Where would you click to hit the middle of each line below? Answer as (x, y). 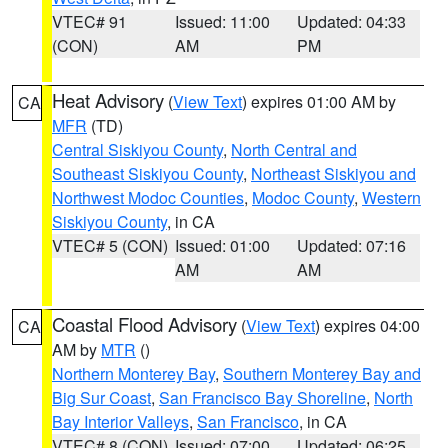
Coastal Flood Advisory (144, 324)
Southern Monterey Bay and (322, 373)
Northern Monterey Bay (133, 373)
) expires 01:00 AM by (319, 101)
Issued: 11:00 (222, 21)
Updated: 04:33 (352, 21)
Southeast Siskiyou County (147, 173)
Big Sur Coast (101, 397)
